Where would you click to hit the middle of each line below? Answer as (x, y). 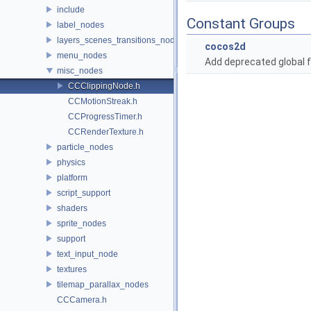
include (71, 9)
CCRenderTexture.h (106, 132)
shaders (72, 208)
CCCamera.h (82, 300)
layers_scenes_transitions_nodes (120, 40)
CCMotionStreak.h (103, 101)
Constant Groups (241, 24)
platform (72, 177)
